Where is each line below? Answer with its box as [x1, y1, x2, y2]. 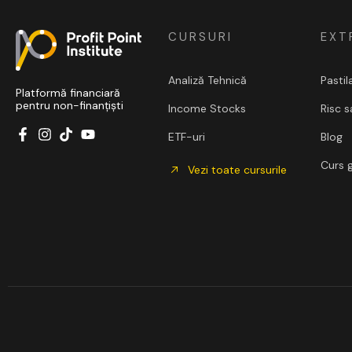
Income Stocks [167, 101, 246, 115]
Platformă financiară [16, 85, 120, 100]
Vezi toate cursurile [187, 162, 287, 177]
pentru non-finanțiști [16, 97, 123, 112]
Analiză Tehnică [167, 72, 247, 87]
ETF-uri [167, 129, 205, 144]
